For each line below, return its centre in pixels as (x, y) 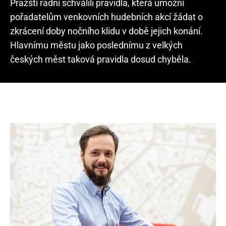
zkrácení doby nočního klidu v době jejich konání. (106, 31)
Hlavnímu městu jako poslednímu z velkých (96, 45)
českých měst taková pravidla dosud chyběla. (101, 59)
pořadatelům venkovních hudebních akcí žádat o (106, 17)
